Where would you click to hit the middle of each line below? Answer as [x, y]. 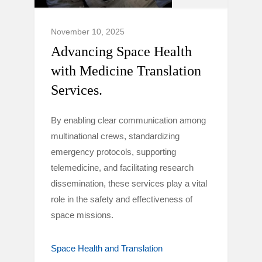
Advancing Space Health [121, 51]
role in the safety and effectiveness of [122, 199]
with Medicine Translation [126, 71]
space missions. [82, 215]
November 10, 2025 [88, 32]
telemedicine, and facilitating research [122, 168]
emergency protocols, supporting [113, 152]
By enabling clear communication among [128, 120]
